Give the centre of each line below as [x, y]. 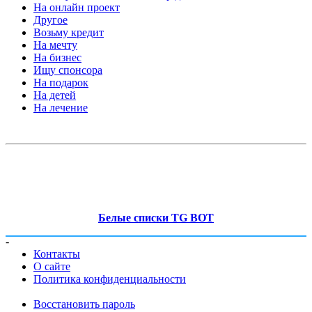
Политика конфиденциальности [110, 279]
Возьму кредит [69, 32]
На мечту [55, 45]
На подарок [61, 83]
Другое [50, 20]
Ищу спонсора [68, 70]
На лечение [61, 108]
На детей [55, 95]
